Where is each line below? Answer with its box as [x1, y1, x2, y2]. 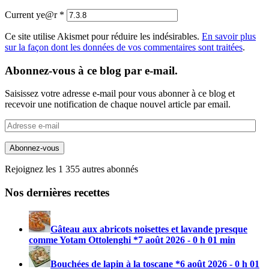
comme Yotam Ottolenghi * [29, 234, 138, 245]
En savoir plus [202, 31, 256, 42]
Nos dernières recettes [5, 186, 109, 199]
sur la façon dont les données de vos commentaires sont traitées [5, 42, 243, 53]
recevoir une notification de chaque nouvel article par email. [5, 99, 231, 110]
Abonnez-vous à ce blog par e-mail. [5, 64, 178, 77]
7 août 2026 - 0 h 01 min [138, 234, 235, 245]
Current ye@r [5, 10, 59, 20]
